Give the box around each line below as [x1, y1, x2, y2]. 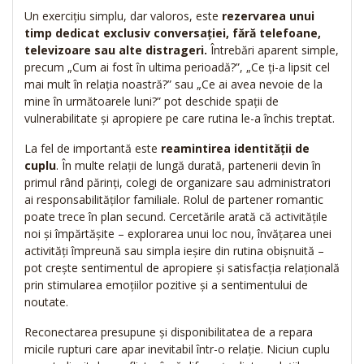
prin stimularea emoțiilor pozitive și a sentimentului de [24, 277, 308, 293]
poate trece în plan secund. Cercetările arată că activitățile [24, 209, 327, 225]
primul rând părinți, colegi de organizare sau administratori [24, 175, 331, 191]
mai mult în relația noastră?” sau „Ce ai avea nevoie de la [24, 76, 323, 93]
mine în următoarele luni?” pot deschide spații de [24, 93, 279, 110]
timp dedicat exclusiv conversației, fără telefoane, [24, 25, 321, 41]
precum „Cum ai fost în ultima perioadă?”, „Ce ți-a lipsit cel [24, 59, 330, 76]
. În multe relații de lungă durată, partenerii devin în [56, 158, 321, 174]
